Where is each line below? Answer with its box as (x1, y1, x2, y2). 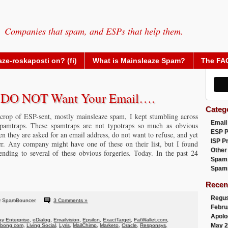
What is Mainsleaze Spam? (93, 56, 185, 65)
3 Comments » (53, 197, 88, 203)
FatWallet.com (134, 217, 167, 222)
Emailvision (53, 217, 79, 222)
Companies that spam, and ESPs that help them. (5, 25, 183, 37)
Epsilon (82, 217, 100, 222)
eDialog (33, 217, 50, 222)
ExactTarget (103, 217, 131, 222)
